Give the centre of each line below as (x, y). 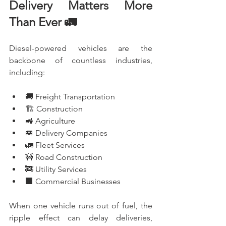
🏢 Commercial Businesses (73, 181)
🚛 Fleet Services (55, 145)
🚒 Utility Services (56, 169)
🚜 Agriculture (50, 121)
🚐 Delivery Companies (66, 133)
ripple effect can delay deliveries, (81, 217)
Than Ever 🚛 (43, 22)
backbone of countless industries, (81, 60)
